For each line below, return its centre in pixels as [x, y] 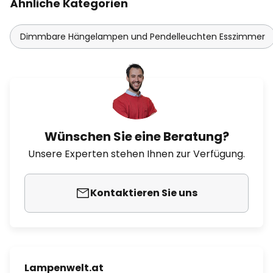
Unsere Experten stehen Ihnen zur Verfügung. [136, 154]
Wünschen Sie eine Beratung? [136, 136]
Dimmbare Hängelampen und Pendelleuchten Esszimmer [143, 37]
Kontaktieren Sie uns [144, 193]
